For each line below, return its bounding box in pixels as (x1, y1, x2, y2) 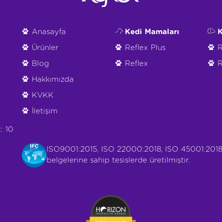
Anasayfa (32, 28, 66, 36)
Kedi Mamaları (124, 28, 179, 36)
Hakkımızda (32, 75, 74, 83)
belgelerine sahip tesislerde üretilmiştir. (47, 157, 190, 165)
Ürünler (32, 44, 58, 52)
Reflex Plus (124, 44, 166, 52)
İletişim (32, 107, 57, 115)
